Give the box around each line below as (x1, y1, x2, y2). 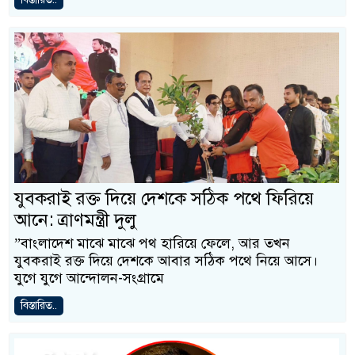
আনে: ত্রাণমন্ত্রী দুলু (14, 208, 136, 231)
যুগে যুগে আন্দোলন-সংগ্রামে (14, 269, 164, 287)
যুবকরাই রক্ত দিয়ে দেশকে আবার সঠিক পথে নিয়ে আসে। (14, 252, 318, 269)
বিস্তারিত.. (21, 299, 57, 312)
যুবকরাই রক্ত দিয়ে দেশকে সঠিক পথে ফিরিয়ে (14, 187, 314, 210)
